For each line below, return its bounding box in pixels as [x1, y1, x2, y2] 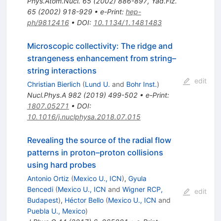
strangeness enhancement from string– [27, 53, 176, 63]
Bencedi [27, 184, 53, 193]
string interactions [27, 65, 97, 75]
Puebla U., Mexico [27, 206, 85, 215]
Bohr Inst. [126, 79, 157, 88]
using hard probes [27, 159, 96, 170]
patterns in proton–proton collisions [27, 147, 163, 157]
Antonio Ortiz [27, 174, 69, 183]
